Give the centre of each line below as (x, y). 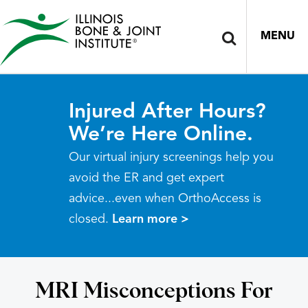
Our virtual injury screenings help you (171, 157)
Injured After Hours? (167, 112)
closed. (90, 219)
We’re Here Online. (161, 135)
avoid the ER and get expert (146, 178)
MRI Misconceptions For (154, 291)
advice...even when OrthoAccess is (165, 199)
